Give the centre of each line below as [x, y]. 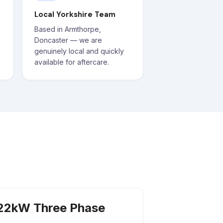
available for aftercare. [72, 62]
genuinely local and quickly [79, 51]
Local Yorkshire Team [75, 14]
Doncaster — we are [68, 40]
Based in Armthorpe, [68, 29]
